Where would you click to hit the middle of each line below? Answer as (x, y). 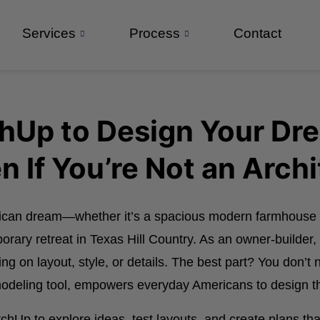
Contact (258, 33)
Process (155, 33)
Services (49, 33)
